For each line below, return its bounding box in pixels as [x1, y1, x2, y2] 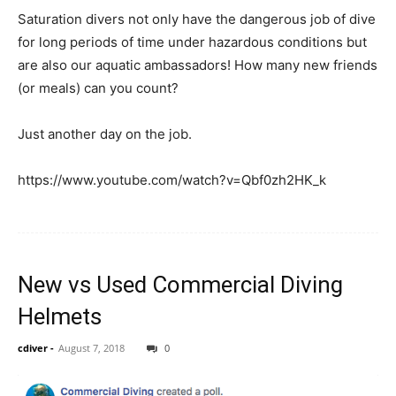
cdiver [18, 340, 48, 354]
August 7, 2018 [58, 340, 125, 354]
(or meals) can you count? [18, 79, 179, 96]
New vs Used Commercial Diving [18, 270, 343, 298]
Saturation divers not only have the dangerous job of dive [18, 10, 376, 27]
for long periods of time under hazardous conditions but [18, 33, 367, 50]
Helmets [18, 302, 102, 330]
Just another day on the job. [18, 125, 192, 142]
